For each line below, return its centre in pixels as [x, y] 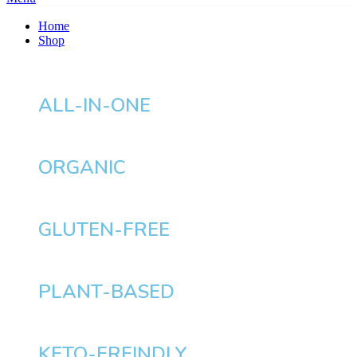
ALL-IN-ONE [94, 106]
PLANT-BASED [106, 292]
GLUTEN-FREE [104, 230]
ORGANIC [82, 168]
